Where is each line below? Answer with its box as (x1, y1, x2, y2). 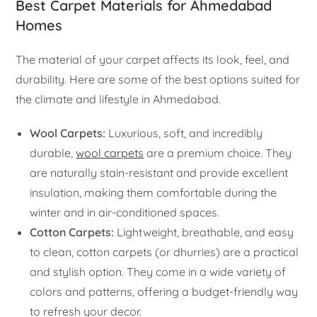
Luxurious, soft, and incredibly (105, 126, 263, 141)
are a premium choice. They (144, 146, 292, 161)
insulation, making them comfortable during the (30, 185, 277, 200)
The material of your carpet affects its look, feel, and (16, 52, 290, 67)
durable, (30, 146, 76, 161)
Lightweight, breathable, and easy (114, 225, 294, 240)
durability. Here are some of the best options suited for (16, 72, 301, 87)
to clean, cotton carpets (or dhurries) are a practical (30, 245, 299, 260)
